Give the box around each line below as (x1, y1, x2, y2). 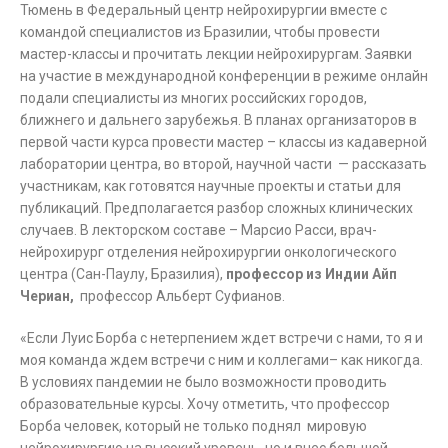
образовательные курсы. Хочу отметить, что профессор (20, 396, 390, 412)
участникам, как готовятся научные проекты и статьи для (20, 178, 401, 194)
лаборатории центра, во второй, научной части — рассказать (20, 156, 427, 172)
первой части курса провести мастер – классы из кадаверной (20, 134, 427, 150)
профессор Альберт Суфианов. (74, 288, 285, 304)
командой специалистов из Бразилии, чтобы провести (20, 24, 380, 40)
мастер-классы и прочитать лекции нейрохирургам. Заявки (20, 46, 412, 62)
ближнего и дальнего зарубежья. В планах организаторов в (20, 112, 417, 128)
